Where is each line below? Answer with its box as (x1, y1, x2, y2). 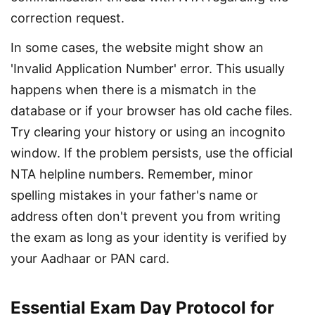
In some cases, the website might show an (11, 40, 267, 56)
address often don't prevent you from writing (11, 209, 284, 224)
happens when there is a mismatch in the (11, 82, 259, 98)
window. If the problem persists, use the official (11, 146, 296, 161)
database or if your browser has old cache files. (11, 103, 296, 119)
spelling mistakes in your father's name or (11, 188, 262, 203)
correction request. (11, 10, 124, 25)
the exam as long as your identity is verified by (11, 230, 290, 245)
